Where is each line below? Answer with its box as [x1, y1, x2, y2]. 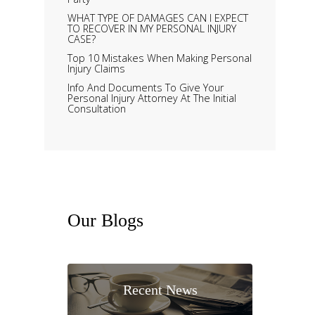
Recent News [122, 281, 198, 297]
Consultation [67, 102, 127, 116]
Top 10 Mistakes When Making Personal [67, 51, 252, 65]
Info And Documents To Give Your [67, 81, 224, 95]
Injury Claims [67, 62, 126, 76]
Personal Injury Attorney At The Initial [67, 91, 237, 105]
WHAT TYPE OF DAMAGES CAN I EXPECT [67, 11, 249, 25]
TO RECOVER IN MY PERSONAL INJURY [67, 22, 237, 36]
